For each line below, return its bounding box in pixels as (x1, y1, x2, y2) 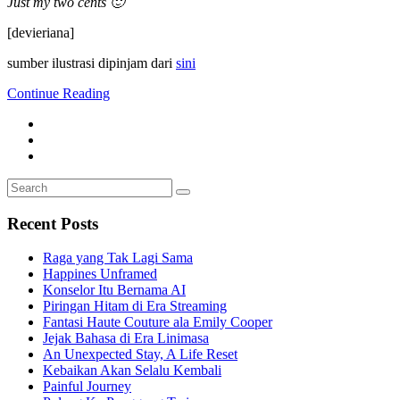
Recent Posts (7, 213, 98, 233)
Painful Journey (43, 379, 131, 395)
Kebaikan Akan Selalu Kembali (43, 362, 221, 379)
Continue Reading (7, 85, 110, 101)
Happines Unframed (43, 266, 157, 282)
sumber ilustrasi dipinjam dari (7, 54, 176, 71)
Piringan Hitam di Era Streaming (43, 298, 227, 314)
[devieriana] (7, 24, 74, 40)
